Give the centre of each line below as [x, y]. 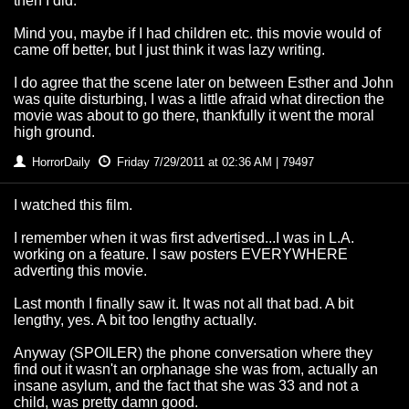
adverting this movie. [80, 271]
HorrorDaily [61, 163]
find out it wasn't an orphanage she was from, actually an [196, 370]
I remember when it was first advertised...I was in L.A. [184, 238]
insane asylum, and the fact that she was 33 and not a [186, 386]
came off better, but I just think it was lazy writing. [169, 50]
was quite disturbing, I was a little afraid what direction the [199, 100]
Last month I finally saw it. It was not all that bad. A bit [184, 304]
